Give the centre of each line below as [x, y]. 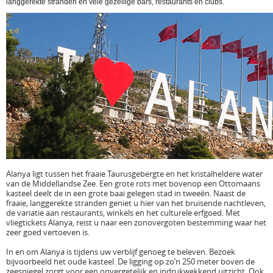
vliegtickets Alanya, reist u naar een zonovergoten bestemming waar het [136, 222]
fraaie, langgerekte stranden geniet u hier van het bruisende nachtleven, [136, 203]
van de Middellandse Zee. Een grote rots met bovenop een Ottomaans [133, 183]
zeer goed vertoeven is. [48, 232]
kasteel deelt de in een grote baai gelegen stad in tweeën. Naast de [126, 193]
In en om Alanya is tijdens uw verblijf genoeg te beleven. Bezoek [121, 252]
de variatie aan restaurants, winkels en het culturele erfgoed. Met [123, 213]
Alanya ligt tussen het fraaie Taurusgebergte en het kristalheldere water [134, 174]
